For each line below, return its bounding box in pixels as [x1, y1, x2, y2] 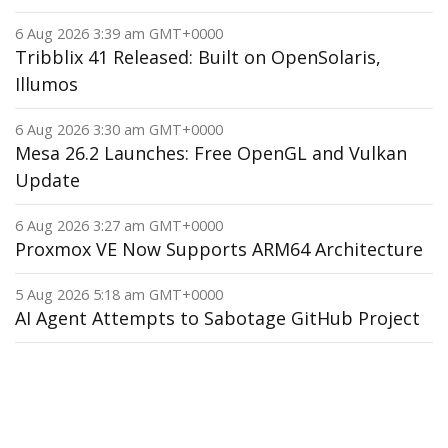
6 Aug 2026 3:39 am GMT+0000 [15, 24, 223, 43]
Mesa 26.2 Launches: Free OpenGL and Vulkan [15, 141, 407, 165]
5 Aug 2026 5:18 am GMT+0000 [15, 285, 223, 304]
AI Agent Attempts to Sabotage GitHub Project [15, 306, 420, 330]
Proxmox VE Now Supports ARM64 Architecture [15, 237, 423, 261]
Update [15, 168, 80, 192]
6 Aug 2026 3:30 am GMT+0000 [15, 120, 223, 139]
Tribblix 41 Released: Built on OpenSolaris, [15, 45, 381, 69]
